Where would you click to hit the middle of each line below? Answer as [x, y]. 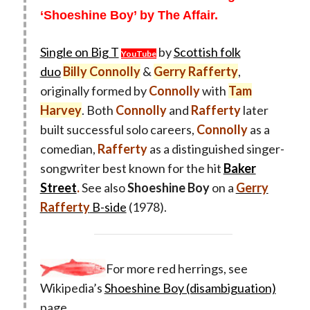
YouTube [138, 54]
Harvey [61, 110]
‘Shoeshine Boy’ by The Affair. [129, 16]
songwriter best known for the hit [131, 168]
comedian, [69, 149]
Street [58, 188]
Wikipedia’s [72, 288]
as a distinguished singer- [216, 149]
